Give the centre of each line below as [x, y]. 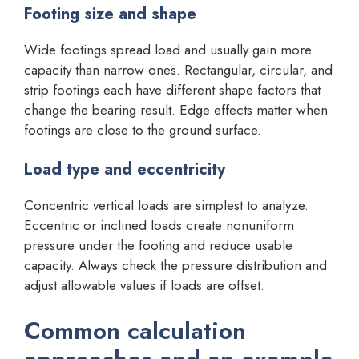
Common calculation [135, 330]
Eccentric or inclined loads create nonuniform [159, 225]
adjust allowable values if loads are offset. [144, 285]
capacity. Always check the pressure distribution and [175, 265]
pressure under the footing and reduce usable [158, 245]
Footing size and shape [110, 14]
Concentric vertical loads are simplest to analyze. [166, 205]
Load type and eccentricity [125, 169]
